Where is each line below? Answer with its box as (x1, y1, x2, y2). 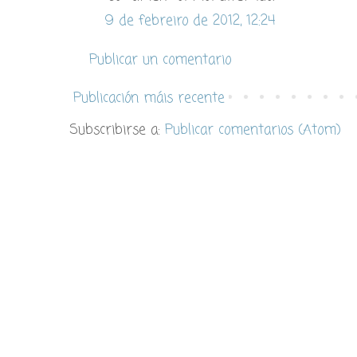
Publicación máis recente (73, 88, 225, 109)
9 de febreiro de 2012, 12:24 (105, 11, 276, 32)
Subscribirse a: (69, 120, 165, 141)
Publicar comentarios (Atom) (165, 120, 341, 141)
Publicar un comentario (89, 49, 231, 70)
